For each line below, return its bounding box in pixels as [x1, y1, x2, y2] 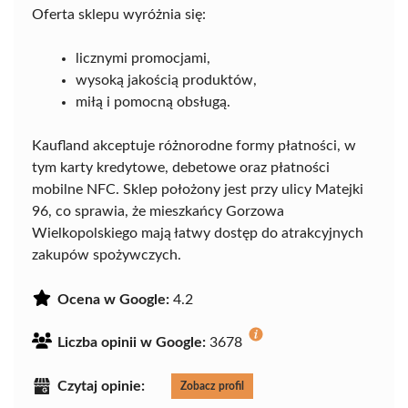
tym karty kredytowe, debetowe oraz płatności [32, 160, 330, 176]
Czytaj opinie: [57, 379, 145, 394]
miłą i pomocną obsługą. [76, 95, 230, 110]
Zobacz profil [180, 381, 244, 393]
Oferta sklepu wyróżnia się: [32, 7, 206, 23]
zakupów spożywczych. [32, 248, 181, 263]
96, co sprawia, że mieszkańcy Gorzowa [32, 204, 284, 219]
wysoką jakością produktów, [76, 73, 257, 88]
